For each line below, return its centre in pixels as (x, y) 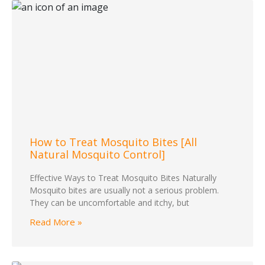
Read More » (56, 222)
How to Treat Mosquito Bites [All (113, 142)
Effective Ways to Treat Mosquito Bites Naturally (123, 178)
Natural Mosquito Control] (97, 155)
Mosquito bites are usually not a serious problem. (124, 190)
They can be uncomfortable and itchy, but (109, 203)
